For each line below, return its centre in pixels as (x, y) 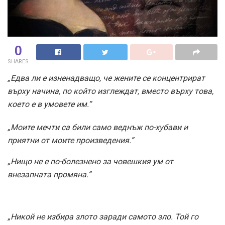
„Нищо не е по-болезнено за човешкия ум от (90, 162)
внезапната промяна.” (49, 175)
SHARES (18, 62)
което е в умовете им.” (49, 104)
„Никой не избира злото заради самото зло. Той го (103, 217)
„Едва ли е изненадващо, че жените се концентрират (106, 78)
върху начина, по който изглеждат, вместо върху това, (110, 91)
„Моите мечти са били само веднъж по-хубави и (98, 128)
